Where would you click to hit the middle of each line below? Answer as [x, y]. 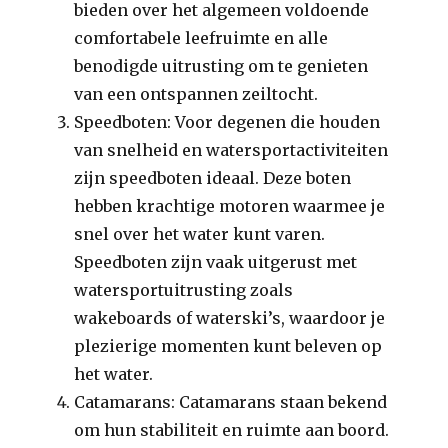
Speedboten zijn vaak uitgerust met [216, 262]
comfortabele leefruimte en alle [201, 38]
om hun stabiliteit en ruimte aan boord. [232, 430]
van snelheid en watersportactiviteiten [231, 150]
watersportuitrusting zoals [184, 290]
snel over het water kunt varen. [200, 234]
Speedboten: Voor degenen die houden [227, 122]
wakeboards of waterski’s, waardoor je [230, 318]
